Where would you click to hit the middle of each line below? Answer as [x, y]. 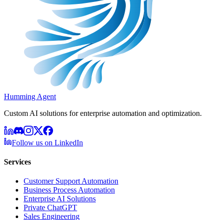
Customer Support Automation [71, 181]
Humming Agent [30, 96]
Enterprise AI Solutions [60, 199]
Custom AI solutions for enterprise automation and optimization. [103, 113]
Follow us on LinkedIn [47, 142]
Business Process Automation [69, 190]
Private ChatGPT [50, 208]
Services [17, 162]
